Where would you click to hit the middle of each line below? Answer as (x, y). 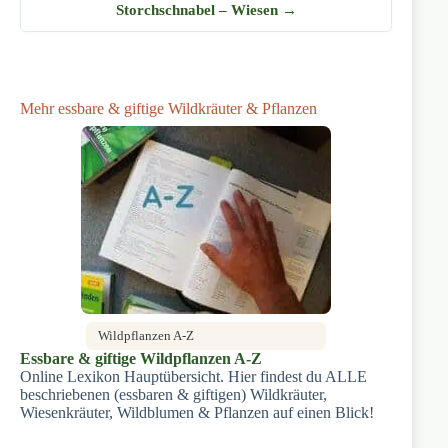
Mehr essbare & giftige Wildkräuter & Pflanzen (168, 108)
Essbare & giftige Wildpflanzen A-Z (141, 358)
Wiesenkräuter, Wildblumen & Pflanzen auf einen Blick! (197, 412)
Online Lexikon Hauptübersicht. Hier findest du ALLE (193, 376)
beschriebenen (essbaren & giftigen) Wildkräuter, (173, 394)
